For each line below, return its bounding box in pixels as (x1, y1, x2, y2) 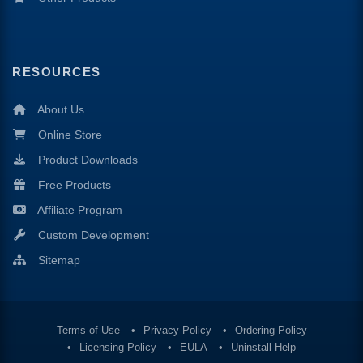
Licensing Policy (79, 341, 156, 353)
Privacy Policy (143, 324, 211, 336)
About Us (36, 103, 84, 116)
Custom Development (37, 228, 149, 241)
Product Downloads (37, 153, 138, 166)
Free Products (37, 178, 111, 191)
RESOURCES (12, 65, 101, 79)
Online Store (37, 128, 102, 141)
